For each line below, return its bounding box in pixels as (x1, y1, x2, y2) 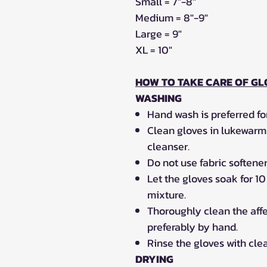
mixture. (147, 186, 186, 203)
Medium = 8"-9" (135, 9, 208, 26)
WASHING (135, 89, 182, 106)
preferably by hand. (147, 218, 238, 235)
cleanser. (147, 138, 190, 154)
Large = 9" (135, 25, 182, 42)
